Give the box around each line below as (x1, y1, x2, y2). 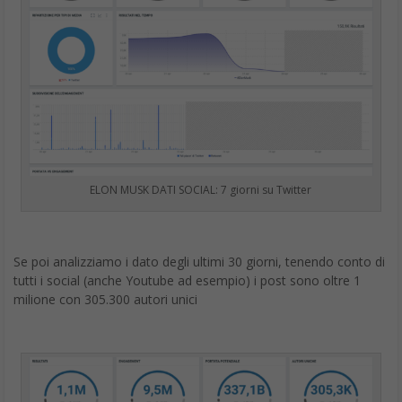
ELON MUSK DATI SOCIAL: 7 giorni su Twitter (90, 182, 312, 198)
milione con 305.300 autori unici (13, 291, 197, 309)
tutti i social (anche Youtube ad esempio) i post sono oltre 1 (13, 272, 361, 290)
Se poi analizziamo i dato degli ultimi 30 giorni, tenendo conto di (13, 253, 385, 271)
